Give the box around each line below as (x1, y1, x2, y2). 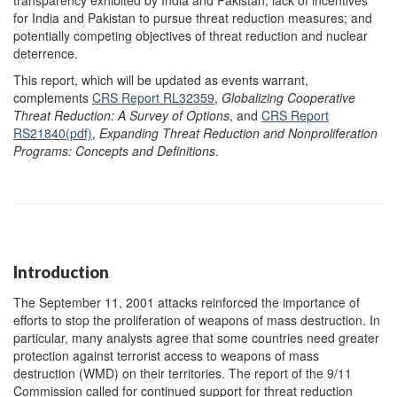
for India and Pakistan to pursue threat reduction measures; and (13, 9, 372, 27)
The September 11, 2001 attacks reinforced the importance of (13, 292, 360, 311)
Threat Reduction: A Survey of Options (13, 106, 230, 125)
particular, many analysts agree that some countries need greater (13, 328, 379, 346)
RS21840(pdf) (13, 124, 92, 143)
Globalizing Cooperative (222, 89, 355, 107)
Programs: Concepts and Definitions (13, 142, 215, 160)
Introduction (13, 262, 109, 283)
